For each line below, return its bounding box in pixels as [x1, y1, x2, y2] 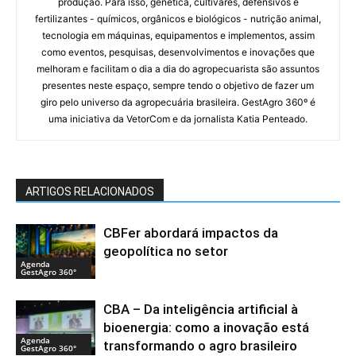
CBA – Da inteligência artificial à [103, 301, 298, 318]
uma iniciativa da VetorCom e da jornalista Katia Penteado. [48, 113, 308, 126]
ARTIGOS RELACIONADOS [25, 185, 154, 199]
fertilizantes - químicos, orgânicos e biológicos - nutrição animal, [35, 13, 321, 25]
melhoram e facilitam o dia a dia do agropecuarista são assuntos [37, 63, 319, 75]
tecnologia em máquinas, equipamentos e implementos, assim [41, 29, 315, 42]
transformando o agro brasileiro [103, 338, 297, 354]
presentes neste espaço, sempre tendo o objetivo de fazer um [42, 79, 314, 92]
